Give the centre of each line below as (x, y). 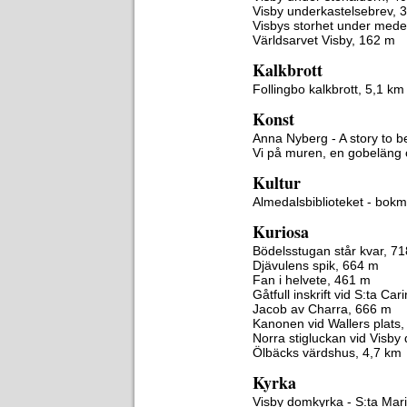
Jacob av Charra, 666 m (322, 309)
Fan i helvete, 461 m (312, 280)
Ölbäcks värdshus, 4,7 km (327, 352)
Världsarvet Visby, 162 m (324, 40)
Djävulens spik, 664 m (316, 265)
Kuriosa (281, 232)
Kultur (277, 183)
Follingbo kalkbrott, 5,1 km (328, 89)
